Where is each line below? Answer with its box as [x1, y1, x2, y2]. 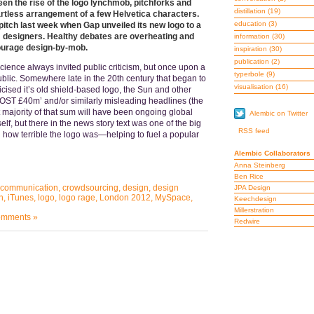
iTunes [7, 193, 34, 203]
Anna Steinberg [233, 161, 285, 169]
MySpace [154, 193, 191, 203]
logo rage [58, 193, 95, 203]
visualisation [233, 83, 273, 90]
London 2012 [99, 193, 151, 203]
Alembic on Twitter [245, 109, 308, 117]
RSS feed [233, 127, 270, 135]
